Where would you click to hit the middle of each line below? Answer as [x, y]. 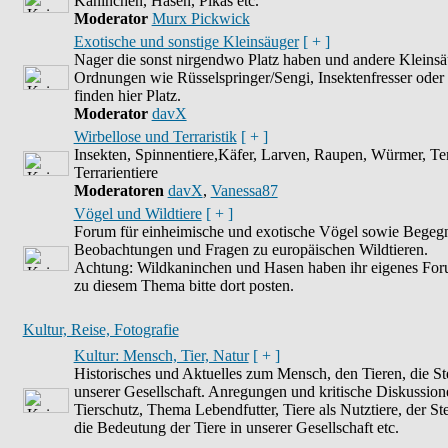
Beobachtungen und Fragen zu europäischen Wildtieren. [250, 249]
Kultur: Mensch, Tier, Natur [161, 355]
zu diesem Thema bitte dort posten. [183, 285]
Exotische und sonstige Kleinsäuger [186, 41]
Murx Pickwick [200, 18]
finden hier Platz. [127, 95]
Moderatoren [118, 190]
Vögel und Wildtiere [137, 213]
